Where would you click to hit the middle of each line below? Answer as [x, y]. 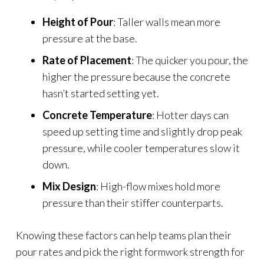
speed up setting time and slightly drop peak [142, 131]
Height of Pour [78, 22]
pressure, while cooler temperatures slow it [141, 148]
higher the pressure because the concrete [136, 76]
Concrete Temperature [97, 115]
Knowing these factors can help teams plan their [124, 235]
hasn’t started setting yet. [101, 93]
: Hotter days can [190, 115]
